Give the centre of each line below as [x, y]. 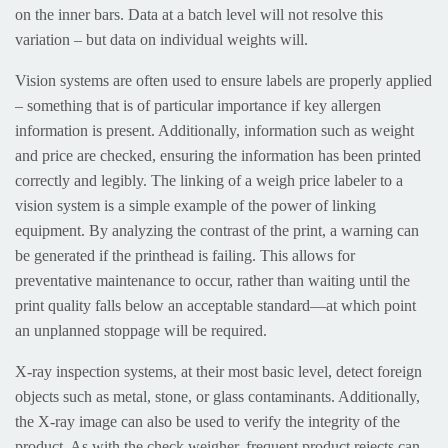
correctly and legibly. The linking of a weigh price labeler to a [209, 180]
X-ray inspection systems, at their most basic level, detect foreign [218, 371]
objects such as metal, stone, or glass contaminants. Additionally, [217, 396]
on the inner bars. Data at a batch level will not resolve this [199, 14]
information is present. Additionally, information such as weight [214, 130]
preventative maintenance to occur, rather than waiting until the [212, 280]
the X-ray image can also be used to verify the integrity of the [207, 421]
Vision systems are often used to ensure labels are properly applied [223, 80]
